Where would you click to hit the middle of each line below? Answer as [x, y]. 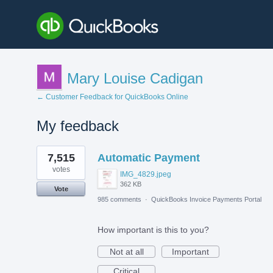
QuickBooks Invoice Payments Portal [206, 199]
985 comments [119, 199]
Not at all [126, 251]
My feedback [78, 126]
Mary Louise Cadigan [135, 78]
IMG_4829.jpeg [146, 174]
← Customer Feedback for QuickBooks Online [112, 97]
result [47, 158]
